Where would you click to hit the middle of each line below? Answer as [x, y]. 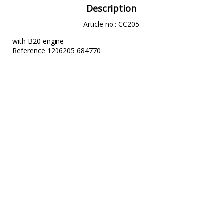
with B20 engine [38, 41]
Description [111, 9]
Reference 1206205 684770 [56, 51]
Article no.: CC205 [111, 24]
